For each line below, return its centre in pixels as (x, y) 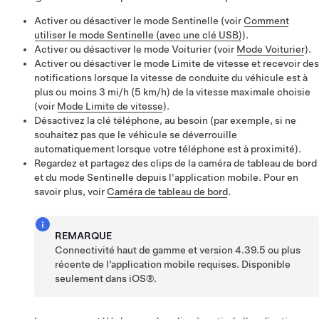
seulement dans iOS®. (106, 278)
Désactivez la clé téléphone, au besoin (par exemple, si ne (165, 120)
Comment (266, 21)
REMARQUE (84, 236)
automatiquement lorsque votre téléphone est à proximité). (168, 149)
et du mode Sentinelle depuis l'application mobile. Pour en (166, 177)
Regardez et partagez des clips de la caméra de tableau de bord (176, 163)
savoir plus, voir (70, 192)
